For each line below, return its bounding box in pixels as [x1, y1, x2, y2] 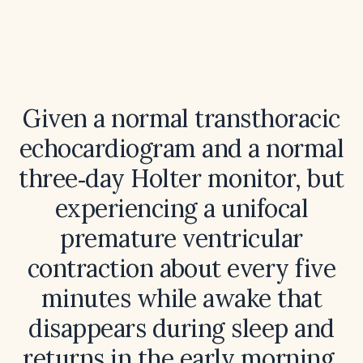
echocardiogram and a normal [19, 133, 344, 164]
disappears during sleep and [28, 313, 335, 344]
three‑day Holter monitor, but [19, 163, 344, 194]
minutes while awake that [41, 283, 322, 314]
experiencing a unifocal [54, 193, 309, 224]
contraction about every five [27, 253, 336, 284]
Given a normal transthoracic [23, 103, 340, 134]
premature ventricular [60, 223, 303, 254]
